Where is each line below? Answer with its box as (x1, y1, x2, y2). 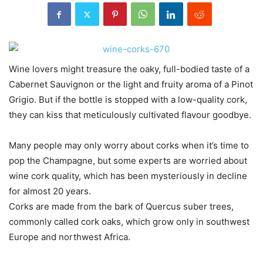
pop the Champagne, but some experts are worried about (9, 155, 247, 167)
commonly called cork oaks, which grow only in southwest (9, 216, 249, 228)
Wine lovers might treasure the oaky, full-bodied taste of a (9, 63, 249, 75)
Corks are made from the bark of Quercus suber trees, (9, 201, 234, 213)
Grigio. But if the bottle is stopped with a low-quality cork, (9, 94, 247, 106)
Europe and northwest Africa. (9, 231, 130, 243)
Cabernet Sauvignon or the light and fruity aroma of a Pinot (9, 79, 253, 90)
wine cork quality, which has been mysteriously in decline (9, 170, 247, 182)
